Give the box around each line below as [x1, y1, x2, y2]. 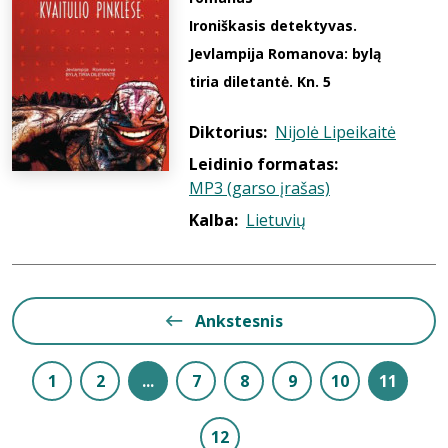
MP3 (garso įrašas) [189, 177, 330, 199]
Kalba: [189, 209, 238, 231]
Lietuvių [246, 209, 306, 231]
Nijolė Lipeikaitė [275, 121, 396, 143]
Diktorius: [189, 121, 267, 143]
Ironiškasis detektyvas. [189, 16, 357, 35]
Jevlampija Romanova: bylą [189, 44, 381, 63]
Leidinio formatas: [189, 153, 338, 175]
